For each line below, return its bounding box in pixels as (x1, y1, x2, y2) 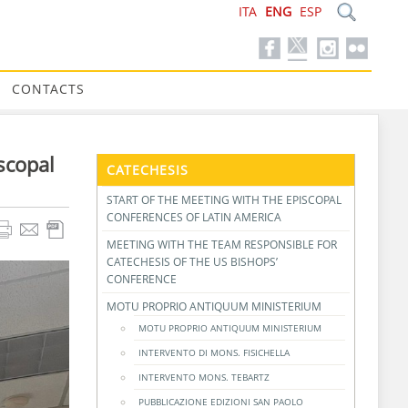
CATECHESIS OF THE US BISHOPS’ (106, 254, 278, 270)
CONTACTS (11, 80, 85, 97)
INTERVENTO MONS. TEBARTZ (138, 371, 270, 383)
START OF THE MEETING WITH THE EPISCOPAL (106, 192, 342, 208)
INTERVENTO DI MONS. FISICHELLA (138, 346, 290, 359)
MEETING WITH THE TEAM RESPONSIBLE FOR (106, 237, 337, 252)
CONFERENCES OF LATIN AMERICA (106, 209, 281, 225)
